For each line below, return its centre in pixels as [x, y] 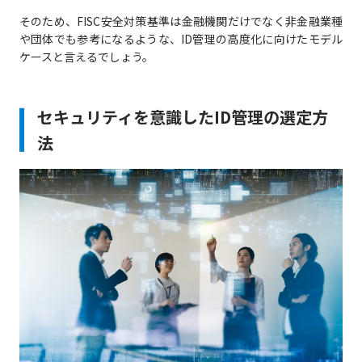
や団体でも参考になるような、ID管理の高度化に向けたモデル [181, 39]
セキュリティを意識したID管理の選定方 [182, 117]
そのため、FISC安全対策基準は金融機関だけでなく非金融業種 [181, 21]
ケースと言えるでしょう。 [86, 57]
